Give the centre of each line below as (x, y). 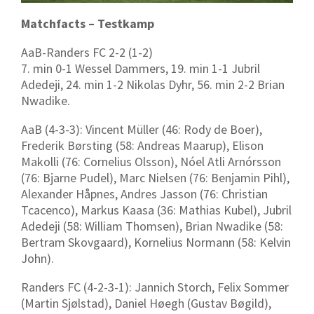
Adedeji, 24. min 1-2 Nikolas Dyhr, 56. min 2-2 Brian (153, 84)
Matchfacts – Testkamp (88, 23)
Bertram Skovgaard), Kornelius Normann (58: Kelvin (156, 242)
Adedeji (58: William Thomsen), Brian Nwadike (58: (152, 226)
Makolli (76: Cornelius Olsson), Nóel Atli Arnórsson (151, 161)
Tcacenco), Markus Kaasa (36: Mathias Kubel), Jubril (156, 210)
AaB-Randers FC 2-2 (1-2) (87, 52)
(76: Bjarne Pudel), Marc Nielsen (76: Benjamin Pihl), (155, 177)
